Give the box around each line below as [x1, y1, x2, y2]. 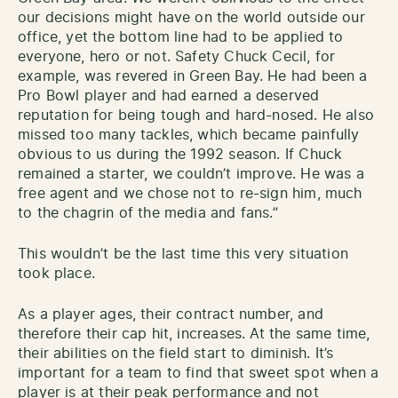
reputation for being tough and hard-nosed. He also [18, 107, 374, 123]
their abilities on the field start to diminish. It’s [18, 346, 334, 361]
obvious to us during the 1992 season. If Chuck [18, 147, 343, 162]
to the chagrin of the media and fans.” [18, 205, 278, 220]
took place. [18, 266, 95, 281]
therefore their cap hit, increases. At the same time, [18, 326, 370, 341]
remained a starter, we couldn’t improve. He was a [18, 166, 364, 181]
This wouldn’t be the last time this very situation [18, 246, 348, 261]
